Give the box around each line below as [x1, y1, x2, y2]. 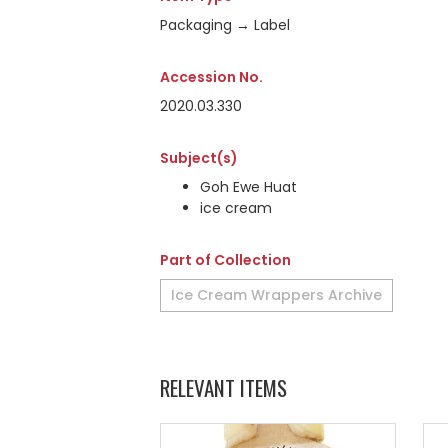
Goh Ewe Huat [200, 177, 297, 197]
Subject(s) [160, 148, 238, 168]
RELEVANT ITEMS [160, 372, 287, 403]
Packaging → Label [160, 15, 290, 35]
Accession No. [160, 67, 263, 87]
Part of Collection [160, 250, 291, 270]
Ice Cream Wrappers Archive [171, 285, 382, 305]
